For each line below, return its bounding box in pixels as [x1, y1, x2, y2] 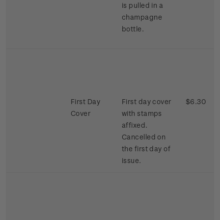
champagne [122, 13, 162, 22]
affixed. [122, 121, 148, 130]
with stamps [122, 109, 162, 118]
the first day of [122, 144, 170, 153]
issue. [122, 156, 141, 165]
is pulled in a [122, 1, 164, 10]
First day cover [122, 97, 171, 106]
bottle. [122, 25, 144, 33]
